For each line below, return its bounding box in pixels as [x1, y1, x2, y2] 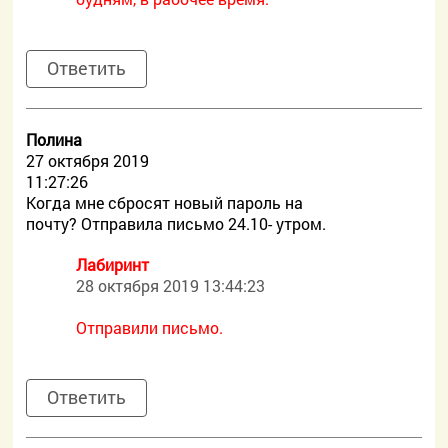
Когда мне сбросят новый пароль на [26, 192, 304, 213]
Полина [26, 129, 83, 150]
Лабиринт [76, 254, 150, 275]
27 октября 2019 [26, 150, 150, 171]
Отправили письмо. [76, 317, 224, 338]
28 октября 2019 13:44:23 [76, 275, 266, 296]
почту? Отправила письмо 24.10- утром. [26, 213, 327, 234]
